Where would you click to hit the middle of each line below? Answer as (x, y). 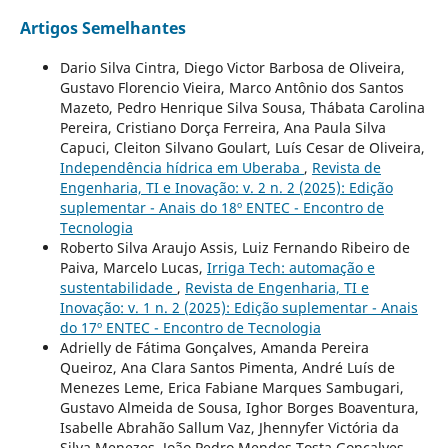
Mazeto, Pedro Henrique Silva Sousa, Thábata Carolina (242, 108)
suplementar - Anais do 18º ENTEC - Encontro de (221, 208)
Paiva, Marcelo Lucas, (133, 268)
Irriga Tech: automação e (290, 268)
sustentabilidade (118, 288)
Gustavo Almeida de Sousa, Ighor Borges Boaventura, (239, 408)
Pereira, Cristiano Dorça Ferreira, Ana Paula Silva (222, 128)
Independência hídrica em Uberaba (181, 168)
